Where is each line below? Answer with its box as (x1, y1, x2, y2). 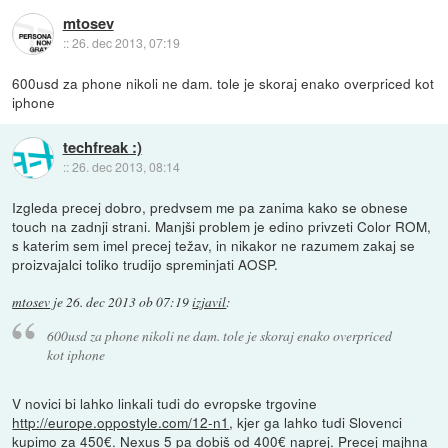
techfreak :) (62, 136, 142, 159)
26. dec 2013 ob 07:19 (66, 293, 190, 312)
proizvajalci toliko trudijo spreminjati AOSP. (12, 254, 279, 275)
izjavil (192, 293, 227, 312)
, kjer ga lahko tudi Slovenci (229, 411, 403, 432)
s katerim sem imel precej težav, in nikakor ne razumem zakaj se (12, 235, 416, 256)
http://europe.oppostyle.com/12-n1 (12, 411, 230, 432)
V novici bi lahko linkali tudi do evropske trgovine (12, 392, 318, 413)
